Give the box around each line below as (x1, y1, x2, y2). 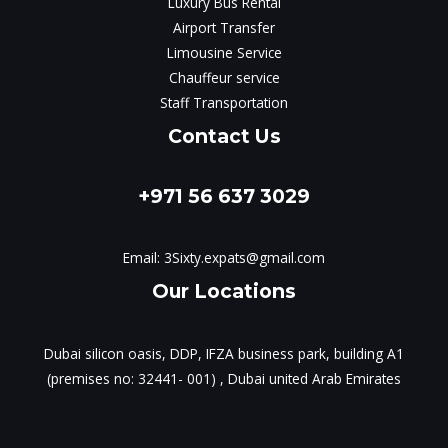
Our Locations (152, 279, 296, 304)
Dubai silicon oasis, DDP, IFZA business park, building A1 (44, 343, 404, 363)
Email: (123, 248, 164, 268)
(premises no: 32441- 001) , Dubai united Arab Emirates (47, 368, 401, 388)
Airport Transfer (173, 17, 275, 37)
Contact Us (167, 123, 281, 148)
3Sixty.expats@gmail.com (164, 248, 325, 268)
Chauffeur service (168, 67, 280, 87)
